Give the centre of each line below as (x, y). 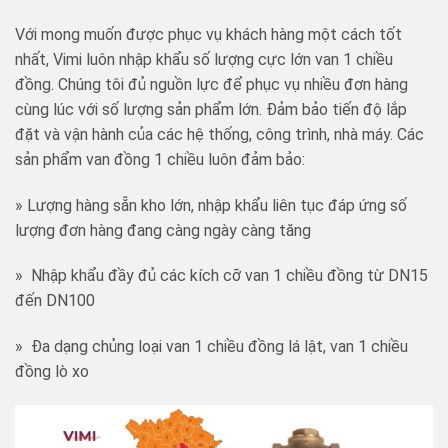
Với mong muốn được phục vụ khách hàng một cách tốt (208, 34)
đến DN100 (55, 301)
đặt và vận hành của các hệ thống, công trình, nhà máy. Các (219, 134)
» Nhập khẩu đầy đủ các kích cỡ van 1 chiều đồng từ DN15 (221, 276)
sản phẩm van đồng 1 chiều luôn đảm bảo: (160, 159)
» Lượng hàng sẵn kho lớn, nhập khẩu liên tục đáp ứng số (211, 205)
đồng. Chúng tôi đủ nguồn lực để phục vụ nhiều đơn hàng (211, 84)
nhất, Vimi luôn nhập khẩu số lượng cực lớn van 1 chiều (204, 59)
